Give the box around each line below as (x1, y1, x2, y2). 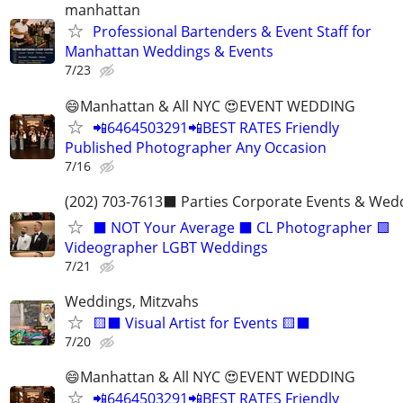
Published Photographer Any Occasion (65, 137, 327, 157)
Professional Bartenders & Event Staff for (93, 22, 372, 42)
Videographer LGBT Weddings (65, 237, 268, 257)
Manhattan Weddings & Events (65, 41, 273, 62)
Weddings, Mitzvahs (65, 291, 199, 311)
